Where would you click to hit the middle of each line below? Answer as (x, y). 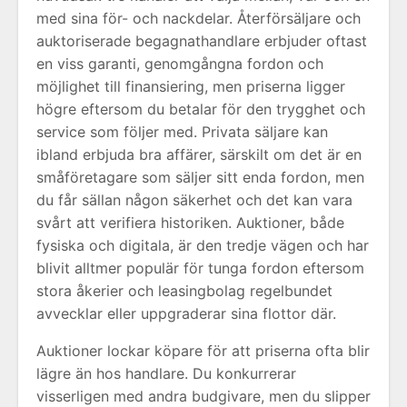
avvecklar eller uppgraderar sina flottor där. (186, 313)
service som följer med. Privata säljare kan (182, 132)
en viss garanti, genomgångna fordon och (180, 64)
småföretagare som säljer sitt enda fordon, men (200, 177)
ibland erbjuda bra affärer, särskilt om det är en (199, 154)
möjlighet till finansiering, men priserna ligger (191, 86)
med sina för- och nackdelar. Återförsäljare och (199, 18)
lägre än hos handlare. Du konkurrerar (166, 373)
